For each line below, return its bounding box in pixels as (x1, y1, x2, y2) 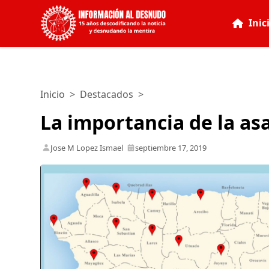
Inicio (40, 88, 65, 101)
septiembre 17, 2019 (135, 142, 207, 153)
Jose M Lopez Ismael (49, 142, 125, 153)
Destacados (80, 88, 134, 101)
